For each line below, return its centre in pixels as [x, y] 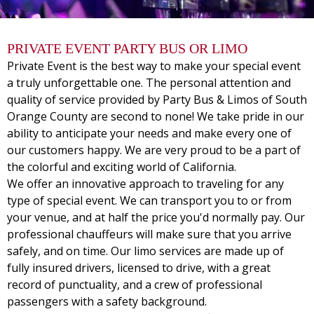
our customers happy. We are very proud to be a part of [154, 150]
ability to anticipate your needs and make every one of [149, 133]
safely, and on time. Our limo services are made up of [145, 251]
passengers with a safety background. [107, 301]
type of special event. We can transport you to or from [149, 200]
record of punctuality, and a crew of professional [135, 285]
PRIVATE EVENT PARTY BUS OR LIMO [127, 48]
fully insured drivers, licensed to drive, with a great [139, 268]
